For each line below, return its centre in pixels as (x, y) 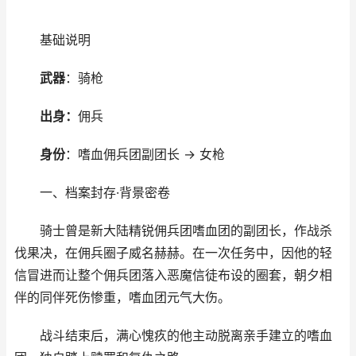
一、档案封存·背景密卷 (92, 193)
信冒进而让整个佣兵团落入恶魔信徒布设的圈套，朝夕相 (173, 275)
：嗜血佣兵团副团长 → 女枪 (145, 155)
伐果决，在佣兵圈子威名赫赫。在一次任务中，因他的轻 (173, 253)
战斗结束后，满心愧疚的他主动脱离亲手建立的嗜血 (173, 336)
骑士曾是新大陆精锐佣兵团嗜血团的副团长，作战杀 (173, 231)
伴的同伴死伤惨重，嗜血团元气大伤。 (122, 298)
